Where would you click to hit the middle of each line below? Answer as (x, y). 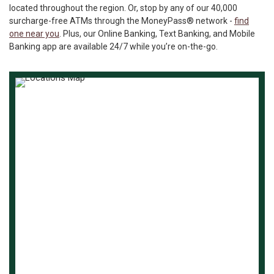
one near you (34, 34)
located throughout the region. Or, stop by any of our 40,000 (123, 8)
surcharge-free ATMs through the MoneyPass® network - (122, 21)
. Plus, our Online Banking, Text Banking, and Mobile (157, 34)
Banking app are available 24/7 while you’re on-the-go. (113, 47)
